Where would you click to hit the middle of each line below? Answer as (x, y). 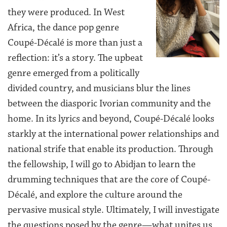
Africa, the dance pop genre (63, 27)
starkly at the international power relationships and (113, 134)
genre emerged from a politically (73, 73)
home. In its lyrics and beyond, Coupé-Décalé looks (111, 118)
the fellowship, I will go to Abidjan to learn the (102, 164)
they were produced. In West (66, 12)
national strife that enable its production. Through (110, 149)
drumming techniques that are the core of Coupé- (109, 179)
